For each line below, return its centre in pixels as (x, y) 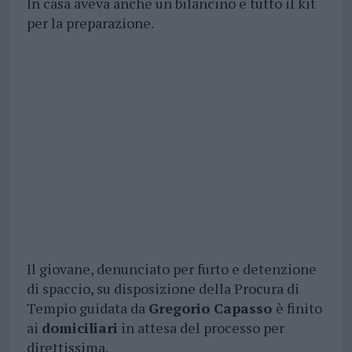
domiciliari (79, 328)
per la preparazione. (90, 23)
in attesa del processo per (201, 328)
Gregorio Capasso (212, 308)
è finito (299, 308)
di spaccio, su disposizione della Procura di (163, 289)
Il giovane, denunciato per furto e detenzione (171, 269)
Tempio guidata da (87, 308)
